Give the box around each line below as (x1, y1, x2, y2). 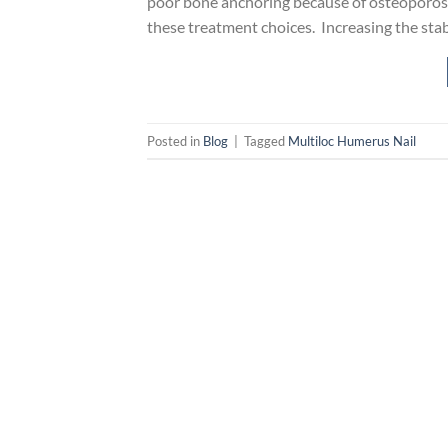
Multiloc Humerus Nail (288, 132, 416, 149)
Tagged (244, 132, 288, 149)
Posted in (147, 132, 203, 149)
